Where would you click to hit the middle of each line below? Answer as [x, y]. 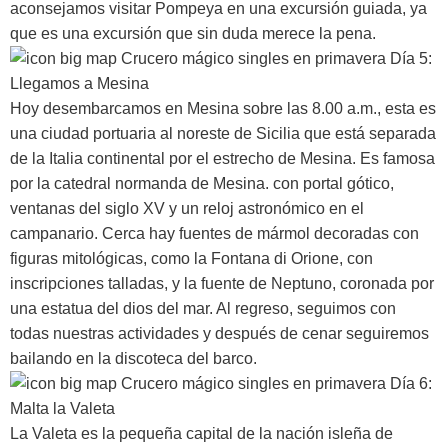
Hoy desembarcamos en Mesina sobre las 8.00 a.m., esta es [223, 108]
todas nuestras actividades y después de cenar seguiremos [219, 333]
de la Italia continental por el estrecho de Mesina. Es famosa [222, 158]
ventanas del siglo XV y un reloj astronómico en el [187, 208]
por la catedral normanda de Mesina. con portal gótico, [202, 183]
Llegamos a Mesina [79, 83]
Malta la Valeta [62, 408]
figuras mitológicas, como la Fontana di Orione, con [191, 258]
